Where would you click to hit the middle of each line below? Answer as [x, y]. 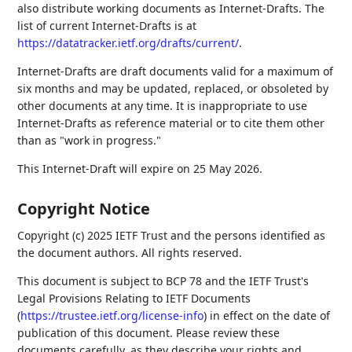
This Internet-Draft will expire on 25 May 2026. [140, 169]
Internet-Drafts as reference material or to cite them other [171, 123]
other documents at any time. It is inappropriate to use [163, 106]
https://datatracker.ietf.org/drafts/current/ [128, 43]
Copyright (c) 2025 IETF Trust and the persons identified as [172, 236]
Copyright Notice [84, 209]
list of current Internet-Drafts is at [107, 26]
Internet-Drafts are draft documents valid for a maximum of [176, 71]
